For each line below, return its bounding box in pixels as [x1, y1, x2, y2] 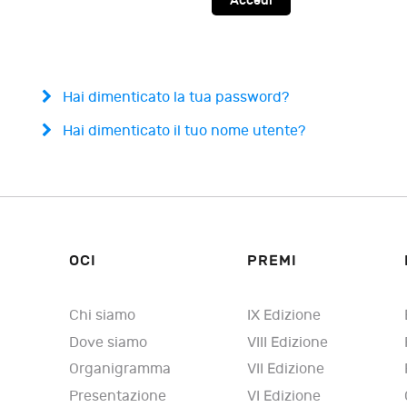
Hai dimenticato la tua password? [59, 89, 289, 107]
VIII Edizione [247, 333, 329, 352]
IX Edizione [247, 306, 322, 324]
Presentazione [69, 387, 167, 405]
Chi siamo [69, 306, 136, 324]
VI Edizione [247, 387, 322, 405]
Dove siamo [69, 333, 148, 352]
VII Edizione [247, 361, 325, 379]
